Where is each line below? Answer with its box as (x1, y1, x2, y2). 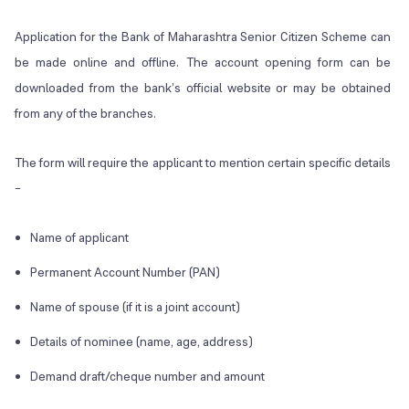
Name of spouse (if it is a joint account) (30, 299, 240, 316)
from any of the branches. (15, 105, 156, 122)
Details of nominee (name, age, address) (30, 333, 253, 351)
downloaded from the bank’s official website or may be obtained (15, 79, 392, 97)
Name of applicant (30, 229, 129, 246)
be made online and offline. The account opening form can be (15, 54, 392, 71)
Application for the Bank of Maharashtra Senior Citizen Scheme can (15, 28, 392, 46)
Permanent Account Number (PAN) (30, 264, 220, 281)
